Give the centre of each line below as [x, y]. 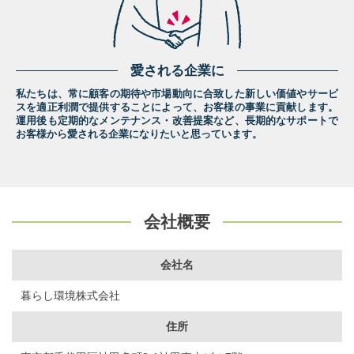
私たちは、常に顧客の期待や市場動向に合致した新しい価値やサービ [177, 94]
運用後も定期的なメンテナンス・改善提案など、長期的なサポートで [177, 121]
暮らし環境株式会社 [70, 295]
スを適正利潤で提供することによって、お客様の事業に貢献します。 [177, 108]
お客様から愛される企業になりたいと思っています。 [139, 135]
